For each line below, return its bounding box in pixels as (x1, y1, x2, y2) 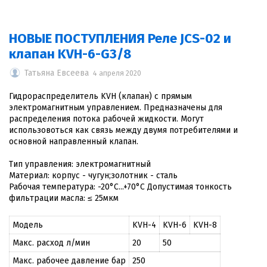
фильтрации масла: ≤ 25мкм (9, 193, 119, 203)
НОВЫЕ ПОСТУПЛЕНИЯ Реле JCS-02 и (9, 30, 231, 46)
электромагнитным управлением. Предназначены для (9, 103, 222, 113)
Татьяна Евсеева (24, 68, 89, 78)
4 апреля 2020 (93, 69, 141, 77)
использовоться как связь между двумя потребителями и (9, 125, 238, 135)
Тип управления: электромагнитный (9, 159, 151, 169)
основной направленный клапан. (9, 136, 138, 147)
